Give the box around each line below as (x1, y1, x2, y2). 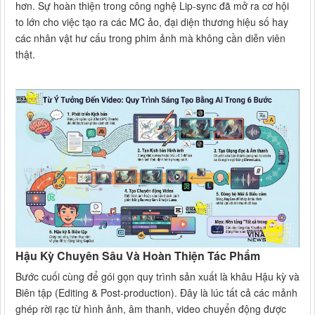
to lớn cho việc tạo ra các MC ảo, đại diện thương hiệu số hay (15, 14, 288, 29)
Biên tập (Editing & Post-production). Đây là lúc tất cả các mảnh (15, 285, 297, 300)
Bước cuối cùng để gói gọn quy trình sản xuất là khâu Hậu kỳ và (15, 269, 300, 283)
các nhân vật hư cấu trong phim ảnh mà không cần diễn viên (15, 30, 285, 45)
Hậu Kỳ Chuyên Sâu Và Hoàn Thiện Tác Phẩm (15, 247, 260, 264)
